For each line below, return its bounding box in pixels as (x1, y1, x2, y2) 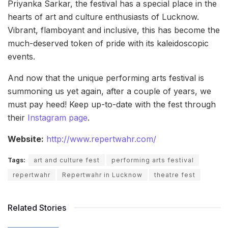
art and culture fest (34, 156, 100, 164)
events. (8, 51, 35, 62)
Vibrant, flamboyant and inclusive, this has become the (8, 24, 220, 35)
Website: (8, 133, 44, 144)
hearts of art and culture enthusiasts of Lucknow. (8, 11, 199, 22)
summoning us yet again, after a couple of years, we (8, 85, 211, 96)
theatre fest (154, 170, 195, 179)
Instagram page (27, 112, 88, 123)
